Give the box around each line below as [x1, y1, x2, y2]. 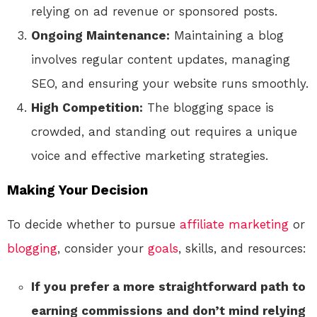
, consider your [57, 241, 148, 256]
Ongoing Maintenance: [31, 28, 170, 43]
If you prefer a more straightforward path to [31, 279, 306, 294]
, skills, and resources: [178, 241, 306, 256]
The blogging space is [143, 100, 274, 115]
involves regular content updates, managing [31, 52, 290, 67]
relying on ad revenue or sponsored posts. [31, 4, 277, 19]
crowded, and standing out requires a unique [31, 125, 297, 139]
